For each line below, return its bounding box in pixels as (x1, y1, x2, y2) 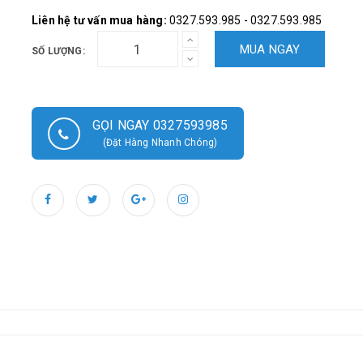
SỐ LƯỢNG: (32, 45, 85, 57)
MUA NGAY (239, 42, 301, 57)
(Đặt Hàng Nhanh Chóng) (102, 137, 218, 148)
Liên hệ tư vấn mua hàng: (32, 14, 167, 27)
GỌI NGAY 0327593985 (92, 117, 228, 133)
